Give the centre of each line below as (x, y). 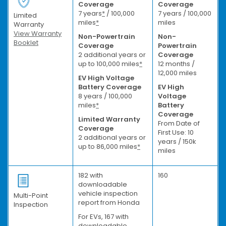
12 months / (176, 64)
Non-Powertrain (107, 36)
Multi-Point (31, 195)
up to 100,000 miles (109, 64)
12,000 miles (177, 73)
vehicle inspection (108, 193)
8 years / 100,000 (105, 96)
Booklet (26, 42)
